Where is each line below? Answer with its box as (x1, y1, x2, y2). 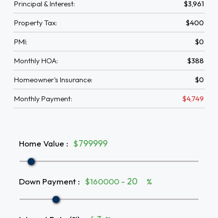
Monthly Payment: (14, 94, 72, 103)
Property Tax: (14, 18, 57, 27)
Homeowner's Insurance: (14, 75, 92, 84)
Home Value (19, 138, 64, 148)
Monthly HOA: (14, 56, 58, 65)
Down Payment (19, 176, 76, 186)
